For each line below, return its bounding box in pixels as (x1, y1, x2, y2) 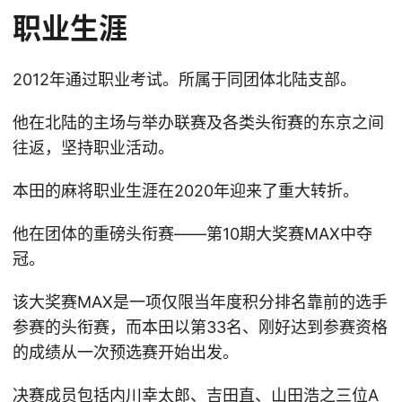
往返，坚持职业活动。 (13, 138, 174, 158)
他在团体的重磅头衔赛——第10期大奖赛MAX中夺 (13, 224, 372, 244)
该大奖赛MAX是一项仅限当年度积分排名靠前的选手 (13, 293, 388, 312)
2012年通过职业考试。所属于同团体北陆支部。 (13, 70, 356, 90)
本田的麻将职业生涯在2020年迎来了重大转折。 (13, 181, 359, 201)
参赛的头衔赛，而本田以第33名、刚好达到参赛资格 (13, 318, 388, 337)
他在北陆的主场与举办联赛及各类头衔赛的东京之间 (13, 113, 384, 133)
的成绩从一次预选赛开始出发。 (13, 343, 239, 363)
